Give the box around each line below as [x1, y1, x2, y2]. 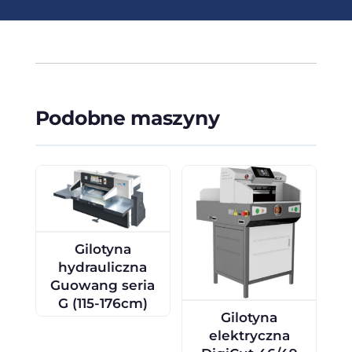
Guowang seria [50, 277, 156, 294]
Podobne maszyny [35, 105, 220, 130]
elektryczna [208, 327, 290, 343]
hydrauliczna [58, 259, 148, 276]
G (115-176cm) [57, 295, 148, 312]
